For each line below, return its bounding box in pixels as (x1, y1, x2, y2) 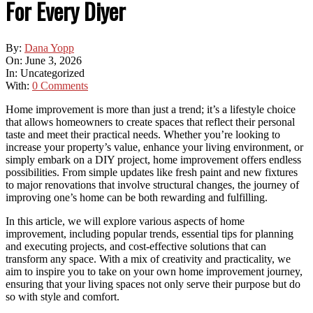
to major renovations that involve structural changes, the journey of (6, 179, 299, 191)
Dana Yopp (24, 42, 74, 54)
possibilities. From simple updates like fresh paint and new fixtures (6, 166, 298, 179)
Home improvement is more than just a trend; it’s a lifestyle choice (6, 103, 296, 116)
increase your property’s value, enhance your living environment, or (6, 141, 303, 154)
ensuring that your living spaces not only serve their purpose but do (6, 278, 300, 291)
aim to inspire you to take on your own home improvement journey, (6, 265, 303, 278)
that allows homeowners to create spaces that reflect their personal (6, 116, 295, 129)
